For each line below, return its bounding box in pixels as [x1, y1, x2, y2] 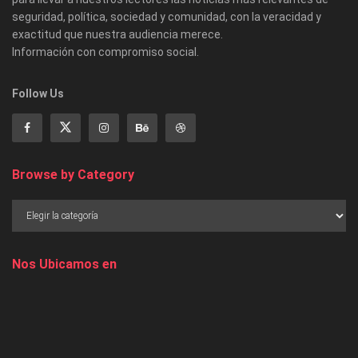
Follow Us [12, 86, 64, 100]
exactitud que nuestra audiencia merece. [12, 27, 223, 41]
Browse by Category [12, 166, 134, 182]
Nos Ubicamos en [12, 256, 117, 272]
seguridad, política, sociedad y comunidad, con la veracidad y [12, 10, 321, 23]
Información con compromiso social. [12, 45, 199, 58]
